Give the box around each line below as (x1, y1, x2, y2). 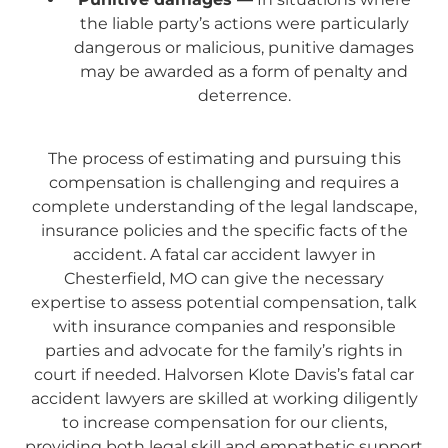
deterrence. (197, 86, 291, 106)
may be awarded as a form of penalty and (80, 62, 408, 82)
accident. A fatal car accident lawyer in (72, 244, 376, 264)
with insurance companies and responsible (52, 316, 396, 336)
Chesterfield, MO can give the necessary (64, 268, 384, 288)
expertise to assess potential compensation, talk (31, 292, 417, 312)
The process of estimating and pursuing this (47, 148, 401, 168)
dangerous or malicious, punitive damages (74, 38, 414, 58)
